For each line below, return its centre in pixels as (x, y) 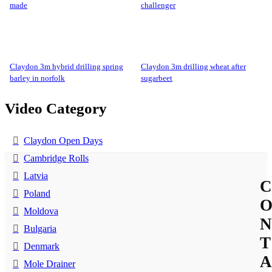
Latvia (36, 176)
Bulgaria (40, 229)
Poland (37, 194)
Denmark (42, 246)
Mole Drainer (49, 264)
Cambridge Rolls (56, 158)
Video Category (56, 109)
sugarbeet (157, 78)
